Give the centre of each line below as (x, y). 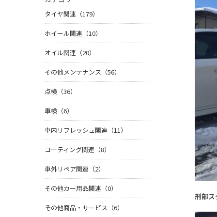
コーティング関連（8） (77, 150)
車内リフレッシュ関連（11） (86, 130)
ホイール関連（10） (73, 33)
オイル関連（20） (70, 53)
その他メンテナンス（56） (83, 72)
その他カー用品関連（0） (81, 188)
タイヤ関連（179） (72, 14)
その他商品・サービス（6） (84, 208)
